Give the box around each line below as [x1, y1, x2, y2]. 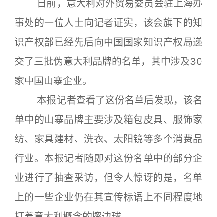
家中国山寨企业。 [15, 75, 92, 87]
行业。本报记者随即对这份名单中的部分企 [15, 153, 202, 164]
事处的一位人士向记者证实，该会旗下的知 [15, 17, 202, 29]
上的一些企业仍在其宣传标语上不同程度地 [15, 191, 202, 203]
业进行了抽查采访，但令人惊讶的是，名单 [15, 172, 202, 184]
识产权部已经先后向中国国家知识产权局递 [15, 36, 202, 48]
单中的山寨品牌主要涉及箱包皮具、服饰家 [15, 114, 202, 125]
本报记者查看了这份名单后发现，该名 [15, 94, 202, 106]
